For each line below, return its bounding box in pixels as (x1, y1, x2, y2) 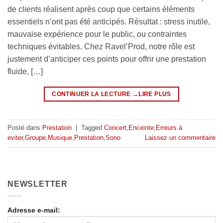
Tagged (81, 123, 104, 131)
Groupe (25, 133, 46, 141)
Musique (48, 133, 72, 141)
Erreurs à (156, 123, 182, 131)
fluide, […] (7, 67, 43, 76)
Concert (104, 123, 126, 131)
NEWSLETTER (7, 179, 68, 188)
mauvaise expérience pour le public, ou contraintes (7, 29, 187, 38)
